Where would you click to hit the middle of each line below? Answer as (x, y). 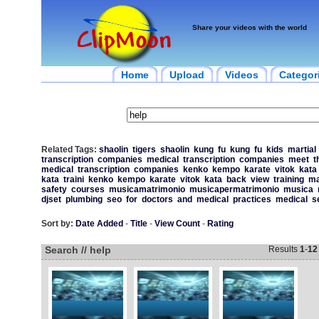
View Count (177, 224)
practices (252, 199)
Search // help (78, 250)
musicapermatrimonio (234, 189)
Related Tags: (69, 150)
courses (88, 189)
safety (54, 189)
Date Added (99, 224)
